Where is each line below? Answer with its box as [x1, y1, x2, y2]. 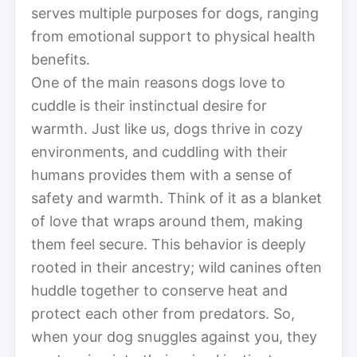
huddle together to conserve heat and [31, 281, 288, 299]
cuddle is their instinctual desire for [31, 96, 267, 114]
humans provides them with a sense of [31, 166, 292, 183]
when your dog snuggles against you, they [31, 328, 317, 345]
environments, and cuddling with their [31, 143, 288, 160]
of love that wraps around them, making [31, 212, 303, 229]
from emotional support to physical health [31, 27, 316, 45]
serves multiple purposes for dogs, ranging [31, 4, 319, 22]
